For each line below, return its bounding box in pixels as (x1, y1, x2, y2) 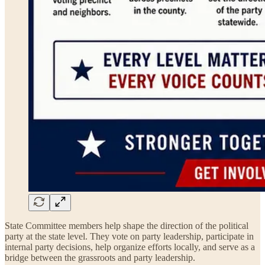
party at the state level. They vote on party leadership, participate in (5, 231, 254, 241)
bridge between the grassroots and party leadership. (5, 252, 195, 263)
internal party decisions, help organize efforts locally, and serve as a (5, 241, 255, 252)
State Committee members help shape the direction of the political (5, 220, 248, 231)
